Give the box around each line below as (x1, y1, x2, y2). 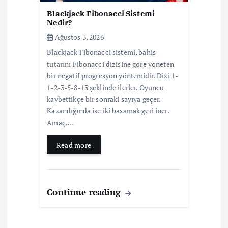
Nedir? (47, 18, 73, 28)
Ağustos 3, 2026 (53, 32, 104, 42)
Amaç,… (47, 118, 74, 128)
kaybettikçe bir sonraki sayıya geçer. (47, 94, 161, 104)
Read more (56, 140, 92, 150)
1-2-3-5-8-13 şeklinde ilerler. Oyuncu (47, 82, 164, 93)
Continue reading (47, 186, 124, 198)
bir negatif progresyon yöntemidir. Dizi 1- (47, 71, 179, 81)
